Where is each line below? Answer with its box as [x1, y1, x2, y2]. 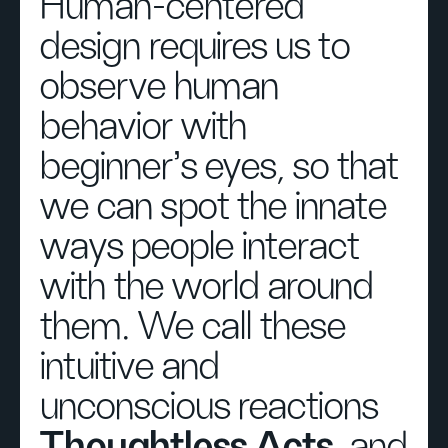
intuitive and [40, 347, 220, 387]
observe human [40, 67, 279, 107]
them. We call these [40, 307, 346, 347]
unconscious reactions [40, 387, 378, 427]
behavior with [40, 107, 247, 147]
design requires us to [40, 27, 350, 67]
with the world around [40, 267, 374, 307]
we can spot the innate [40, 187, 387, 227]
